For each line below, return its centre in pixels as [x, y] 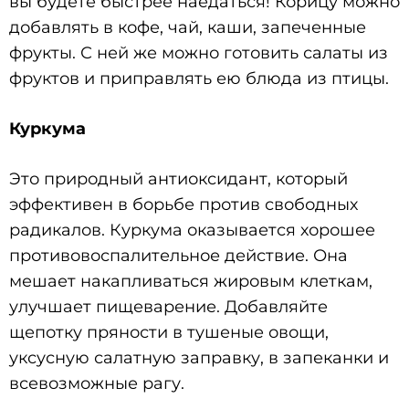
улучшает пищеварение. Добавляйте [168, 306]
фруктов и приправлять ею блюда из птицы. [199, 78]
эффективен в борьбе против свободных [184, 204]
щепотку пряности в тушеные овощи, [169, 332]
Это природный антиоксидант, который [178, 178]
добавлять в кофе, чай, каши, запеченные [188, 27]
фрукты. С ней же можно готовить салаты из [199, 52]
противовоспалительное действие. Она [178, 255]
